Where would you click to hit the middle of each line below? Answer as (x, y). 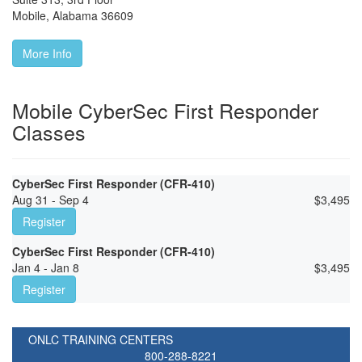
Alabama (75, 16)
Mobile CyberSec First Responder (165, 110)
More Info (47, 54)
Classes (49, 132)
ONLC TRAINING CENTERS (101, 340)
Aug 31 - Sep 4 (51, 200)
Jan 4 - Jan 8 (46, 268)
